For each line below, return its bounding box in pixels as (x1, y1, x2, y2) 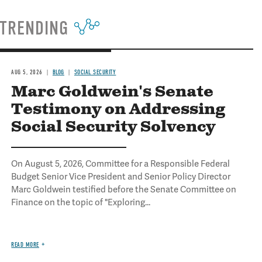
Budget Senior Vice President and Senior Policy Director (11, 171, 231, 182)
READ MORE (11, 241, 39, 249)
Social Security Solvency (11, 117, 216, 137)
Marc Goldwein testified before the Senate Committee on (11, 184, 237, 195)
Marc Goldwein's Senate (11, 82, 214, 102)
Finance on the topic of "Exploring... (11, 197, 151, 208)
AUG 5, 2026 (11, 68, 43, 76)
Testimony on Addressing (11, 99, 226, 120)
